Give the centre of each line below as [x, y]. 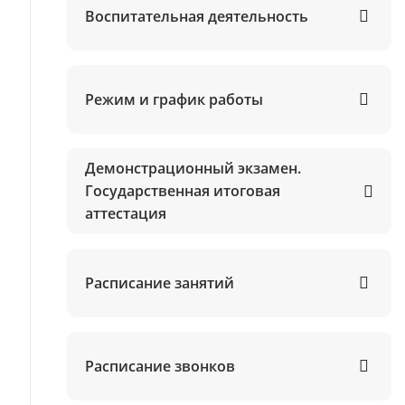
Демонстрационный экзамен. [193, 168]
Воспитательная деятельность [196, 16]
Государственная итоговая [182, 191]
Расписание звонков [160, 366]
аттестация [125, 213]
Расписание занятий [159, 283]
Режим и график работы [174, 99]
